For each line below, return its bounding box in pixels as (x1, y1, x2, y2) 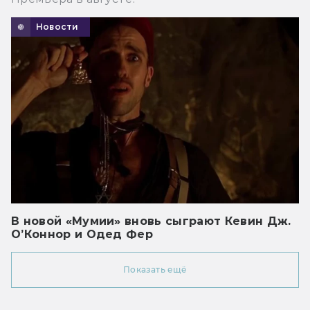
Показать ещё (123, 264, 187, 275)
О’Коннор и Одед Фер (11, 227, 154, 241)
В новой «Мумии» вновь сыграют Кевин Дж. (11, 214, 291, 228)
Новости (36, 21, 79, 32)
